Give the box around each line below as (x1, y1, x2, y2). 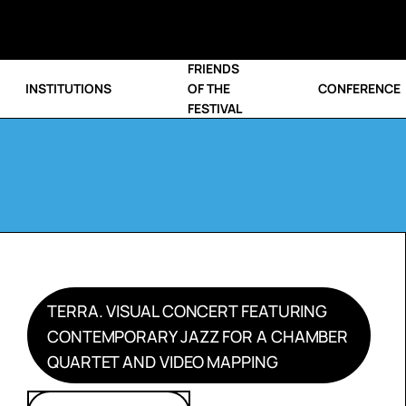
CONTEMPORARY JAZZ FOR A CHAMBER (46, 325, 349, 347)
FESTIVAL (188, 100, 243, 117)
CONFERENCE (318, 80, 401, 97)
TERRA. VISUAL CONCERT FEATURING (46, 300, 328, 322)
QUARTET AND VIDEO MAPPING (46, 351, 278, 372)
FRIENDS (188, 60, 240, 77)
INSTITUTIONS (24, 80, 111, 97)
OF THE (188, 80, 231, 97)
